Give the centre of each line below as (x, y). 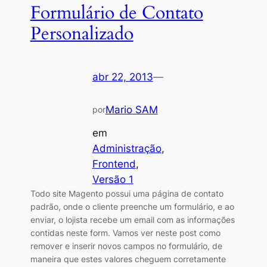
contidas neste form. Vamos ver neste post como (125, 232)
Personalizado (82, 34)
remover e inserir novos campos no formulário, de (126, 246)
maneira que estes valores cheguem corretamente (128, 259)
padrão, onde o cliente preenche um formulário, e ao (132, 206)
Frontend (114, 164)
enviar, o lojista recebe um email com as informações (132, 219)
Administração (127, 148)
